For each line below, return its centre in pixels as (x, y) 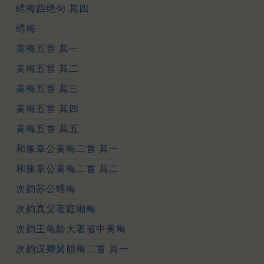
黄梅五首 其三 (47, 88)
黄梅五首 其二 (47, 68)
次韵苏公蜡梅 (46, 189)
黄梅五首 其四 (47, 108)
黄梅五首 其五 (47, 128)
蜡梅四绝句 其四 (52, 8)
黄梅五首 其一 (47, 48)
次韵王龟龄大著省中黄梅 (71, 229)
